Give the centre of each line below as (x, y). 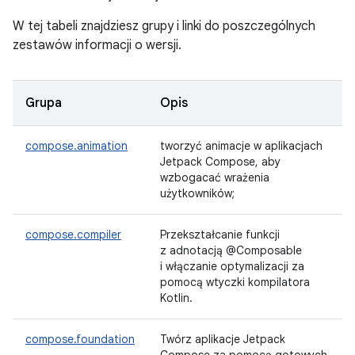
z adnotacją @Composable (231, 250)
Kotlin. (176, 298)
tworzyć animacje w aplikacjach (241, 146)
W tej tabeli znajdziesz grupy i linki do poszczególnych (164, 26)
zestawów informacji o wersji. (97, 45)
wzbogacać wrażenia (215, 177)
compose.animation (76, 146)
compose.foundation (80, 339)
